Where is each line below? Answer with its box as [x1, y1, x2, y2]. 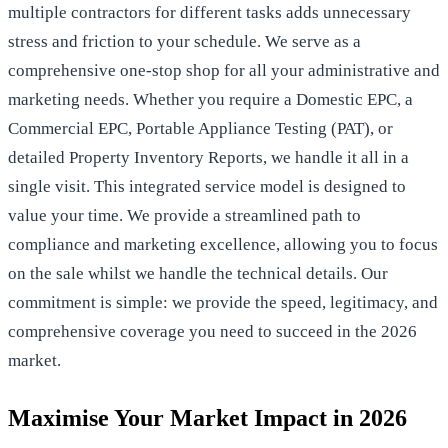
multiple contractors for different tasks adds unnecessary [8, 2, 411, 22]
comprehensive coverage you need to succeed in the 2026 [8, 321, 417, 341]
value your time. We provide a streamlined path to [8, 205, 361, 225]
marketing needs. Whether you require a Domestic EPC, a [8, 89, 413, 109]
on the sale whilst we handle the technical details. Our [8, 263, 388, 283]
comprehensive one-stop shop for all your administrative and [8, 60, 440, 80]
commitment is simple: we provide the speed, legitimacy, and [8, 292, 438, 312]
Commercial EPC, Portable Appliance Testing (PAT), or [8, 118, 393, 138]
